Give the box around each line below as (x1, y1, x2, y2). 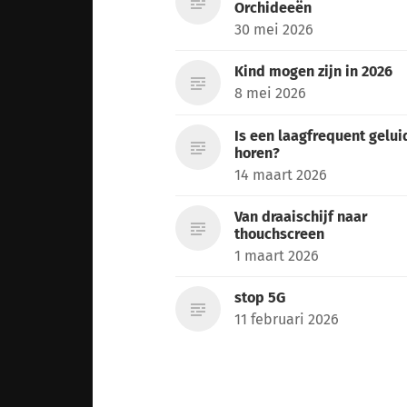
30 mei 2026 (234, 20, 314, 38)
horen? (234, 144, 281, 162)
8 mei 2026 (234, 84, 307, 102)
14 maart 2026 (234, 165, 328, 184)
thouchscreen (234, 224, 325, 243)
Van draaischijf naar (234, 207, 368, 225)
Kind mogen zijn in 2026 (234, 62, 393, 80)
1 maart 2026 (234, 246, 320, 264)
